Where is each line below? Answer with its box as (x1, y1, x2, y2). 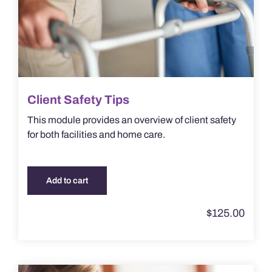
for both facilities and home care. (27, 129, 165, 140)
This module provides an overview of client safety (27, 115, 236, 126)
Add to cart (46, 176, 88, 186)
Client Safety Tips (27, 93, 129, 107)
